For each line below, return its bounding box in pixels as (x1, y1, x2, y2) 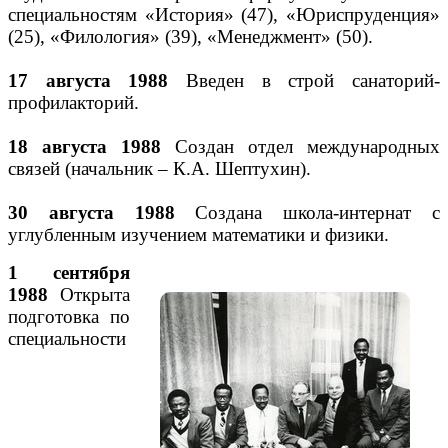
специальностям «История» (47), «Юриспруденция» (8, 4, 440, 25)
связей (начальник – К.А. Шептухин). (8, 158, 311, 179)
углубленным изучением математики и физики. (8, 224, 389, 245)
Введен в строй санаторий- (168, 70, 441, 91)
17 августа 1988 (8, 70, 169, 91)
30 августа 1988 (8, 202, 175, 223)
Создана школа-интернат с (174, 202, 441, 223)
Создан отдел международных (161, 136, 440, 157)
